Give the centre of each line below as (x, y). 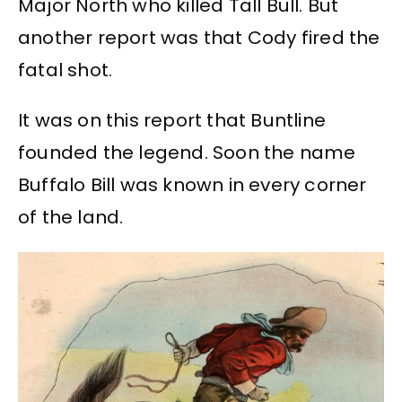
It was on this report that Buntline (172, 121)
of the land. (71, 218)
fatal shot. (66, 70)
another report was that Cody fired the (199, 37)
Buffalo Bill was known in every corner (192, 185)
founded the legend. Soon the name (187, 153)
